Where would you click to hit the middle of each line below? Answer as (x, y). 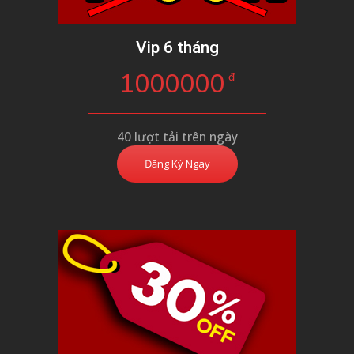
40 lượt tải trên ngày (177, 137)
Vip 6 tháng (177, 48)
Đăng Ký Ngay (177, 164)
